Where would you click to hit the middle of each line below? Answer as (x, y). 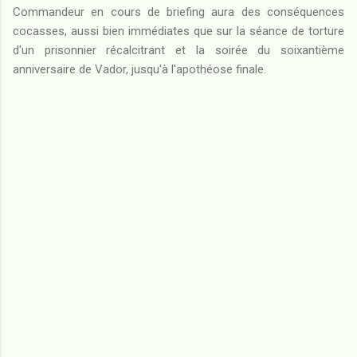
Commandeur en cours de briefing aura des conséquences (178, 12)
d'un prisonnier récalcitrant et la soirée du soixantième (178, 50)
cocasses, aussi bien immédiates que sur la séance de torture (178, 31)
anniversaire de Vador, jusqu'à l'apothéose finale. (139, 69)
